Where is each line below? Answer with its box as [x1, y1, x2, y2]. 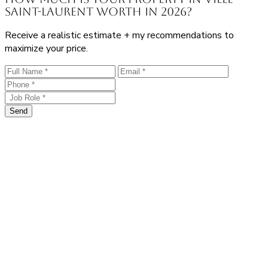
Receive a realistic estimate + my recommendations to [5, 29, 234, 42]
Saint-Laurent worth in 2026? [5, 5, 192, 18]
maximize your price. [5, 42, 88, 56]
